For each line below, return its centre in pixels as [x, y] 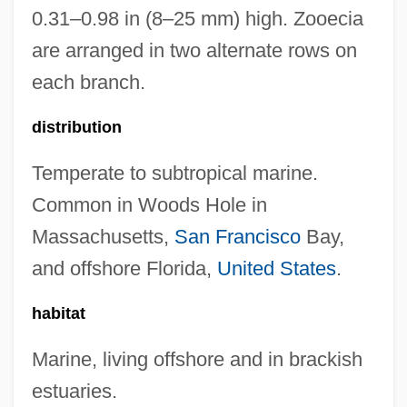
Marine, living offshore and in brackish [197, 359]
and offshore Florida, [124, 268]
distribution [76, 127]
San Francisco [237, 237]
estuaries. [74, 391]
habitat [58, 313]
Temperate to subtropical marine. [174, 173]
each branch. [88, 82]
